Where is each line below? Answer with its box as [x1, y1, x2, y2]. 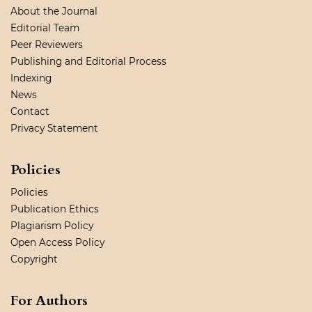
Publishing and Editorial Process [10, 56, 166, 68]
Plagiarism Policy [10, 220, 93, 232]
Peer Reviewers [10, 39, 83, 51]
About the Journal [10, 6, 97, 17]
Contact [10, 106, 49, 118]
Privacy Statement [10, 123, 98, 134]
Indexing [10, 72, 52, 84]
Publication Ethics [10, 203, 99, 215]
